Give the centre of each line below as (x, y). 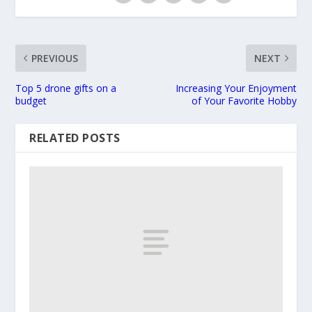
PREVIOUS (55, 58)
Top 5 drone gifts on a (66, 88)
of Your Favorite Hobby (244, 101)
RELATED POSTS (75, 138)
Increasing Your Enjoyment (236, 88)
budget (31, 101)
